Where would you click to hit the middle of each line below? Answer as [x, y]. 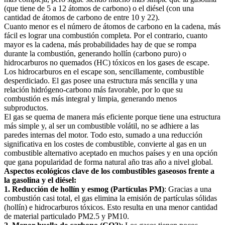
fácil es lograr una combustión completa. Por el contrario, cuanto [106, 36]
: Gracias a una [188, 189]
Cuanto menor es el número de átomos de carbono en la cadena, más [112, 27]
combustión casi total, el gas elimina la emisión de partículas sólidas [110, 198]
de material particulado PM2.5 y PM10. [67, 216]
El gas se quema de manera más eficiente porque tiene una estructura [112, 117]
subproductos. [26, 108]
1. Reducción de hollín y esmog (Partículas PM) [84, 189]
